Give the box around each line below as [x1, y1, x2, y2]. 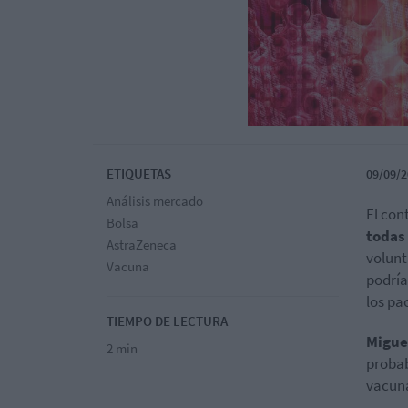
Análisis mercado [107, 192, 203, 210]
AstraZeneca [107, 236, 177, 254]
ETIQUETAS [107, 165, 171, 183]
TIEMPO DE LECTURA [107, 312, 228, 331]
